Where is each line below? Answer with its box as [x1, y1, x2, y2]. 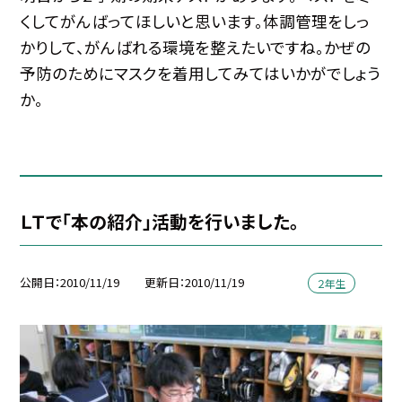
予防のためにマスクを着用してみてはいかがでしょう [20, 61, 381, 84]
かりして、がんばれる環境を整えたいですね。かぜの [20, 35, 371, 58]
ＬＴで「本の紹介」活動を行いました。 [20, 207, 300, 234]
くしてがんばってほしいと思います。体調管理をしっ [20, 9, 370, 32]
